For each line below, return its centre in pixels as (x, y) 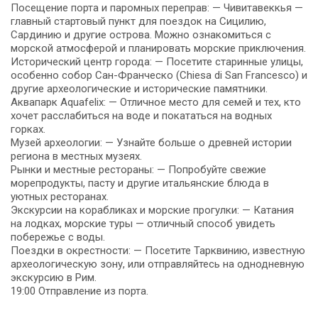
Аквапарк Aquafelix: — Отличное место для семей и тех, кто (156, 102)
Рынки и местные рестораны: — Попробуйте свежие (138, 169)
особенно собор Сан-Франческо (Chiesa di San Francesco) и (159, 75)
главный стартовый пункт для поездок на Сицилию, (138, 21)
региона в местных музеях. (76, 156)
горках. (28, 129)
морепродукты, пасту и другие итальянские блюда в (140, 183)
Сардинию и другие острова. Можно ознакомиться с (141, 34)
